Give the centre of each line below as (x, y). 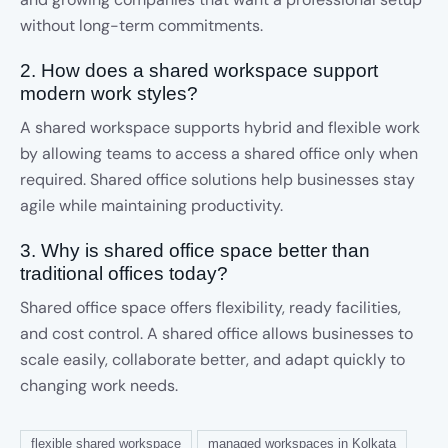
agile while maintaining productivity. (151, 205)
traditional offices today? (124, 273)
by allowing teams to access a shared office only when (219, 153)
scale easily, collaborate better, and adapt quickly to (212, 359)
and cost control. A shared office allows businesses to (216, 333)
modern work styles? (109, 93)
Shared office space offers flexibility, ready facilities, (210, 307)
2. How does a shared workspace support (199, 70)
